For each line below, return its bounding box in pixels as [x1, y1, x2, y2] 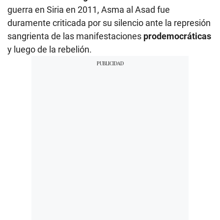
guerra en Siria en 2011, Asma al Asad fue [7, 4, 170, 15]
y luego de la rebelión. [7, 44, 92, 55]
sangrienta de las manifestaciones [7, 30, 143, 41]
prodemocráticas [143, 30, 211, 41]
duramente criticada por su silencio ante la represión [7, 17, 211, 28]
